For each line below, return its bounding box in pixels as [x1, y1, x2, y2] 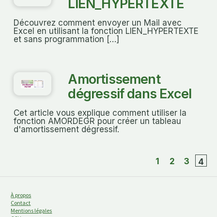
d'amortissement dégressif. [14, 124, 119, 135]
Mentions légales [11, 206, 52, 214]
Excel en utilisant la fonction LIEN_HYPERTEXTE [14, 26, 199, 36]
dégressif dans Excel [68, 85, 192, 102]
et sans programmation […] [14, 34, 119, 45]
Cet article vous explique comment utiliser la [14, 108, 186, 118]
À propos [11, 191, 31, 199]
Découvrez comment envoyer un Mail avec [14, 18, 182, 28]
